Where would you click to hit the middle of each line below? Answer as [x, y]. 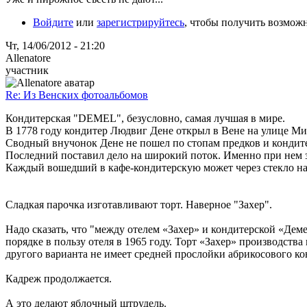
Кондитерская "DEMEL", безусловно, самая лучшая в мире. [145, 118]
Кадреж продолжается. [59, 278]
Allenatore [28, 58]
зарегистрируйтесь [140, 22]
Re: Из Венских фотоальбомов [77, 95]
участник [27, 70]
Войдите [53, 22]
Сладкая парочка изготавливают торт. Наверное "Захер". [139, 204]
